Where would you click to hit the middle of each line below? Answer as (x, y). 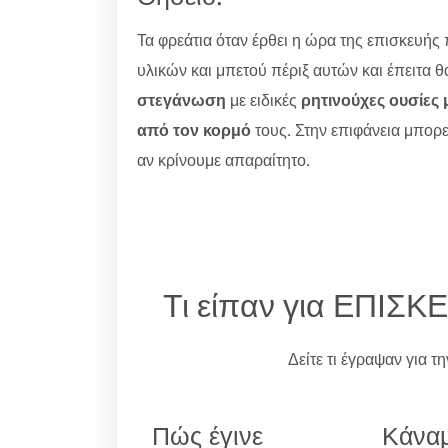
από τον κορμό (194, 129)
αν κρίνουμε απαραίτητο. (223, 159)
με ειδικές (263, 99)
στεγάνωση (181, 99)
